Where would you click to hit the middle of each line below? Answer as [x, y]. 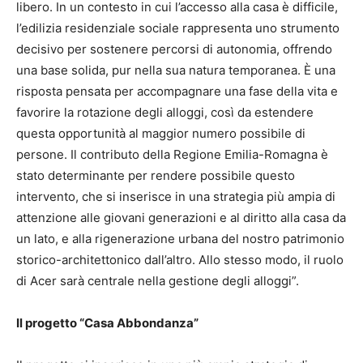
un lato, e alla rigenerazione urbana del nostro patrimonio [180, 238]
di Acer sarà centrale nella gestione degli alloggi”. [158, 280]
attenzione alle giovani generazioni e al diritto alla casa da [181, 217]
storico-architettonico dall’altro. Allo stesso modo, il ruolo [180, 259]
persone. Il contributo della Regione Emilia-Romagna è [172, 154]
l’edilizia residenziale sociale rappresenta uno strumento [178, 28]
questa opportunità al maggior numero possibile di [161, 133]
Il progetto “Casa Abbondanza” [107, 322]
